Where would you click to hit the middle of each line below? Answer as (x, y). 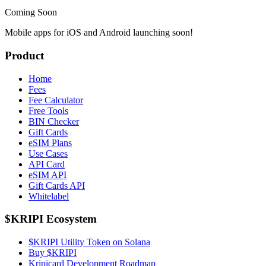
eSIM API (47, 175)
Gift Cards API (57, 185)
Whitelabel (49, 196)
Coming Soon (31, 12)
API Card (47, 164)
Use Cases (48, 153)
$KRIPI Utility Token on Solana (89, 242)
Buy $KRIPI (53, 253)
